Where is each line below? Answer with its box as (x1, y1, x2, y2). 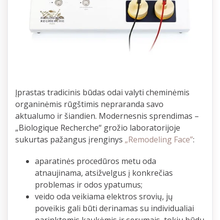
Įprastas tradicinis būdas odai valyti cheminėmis (15, 87, 190, 98)
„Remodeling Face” (125, 134, 193, 145)
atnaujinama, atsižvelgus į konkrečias (35, 167, 173, 179)
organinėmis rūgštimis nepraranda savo (15, 99, 164, 110)
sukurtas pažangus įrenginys (15, 134, 125, 145)
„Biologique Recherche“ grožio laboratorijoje (15, 122, 180, 134)
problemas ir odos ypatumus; (35, 179, 142, 191)
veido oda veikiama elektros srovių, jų (35, 191, 173, 202)
